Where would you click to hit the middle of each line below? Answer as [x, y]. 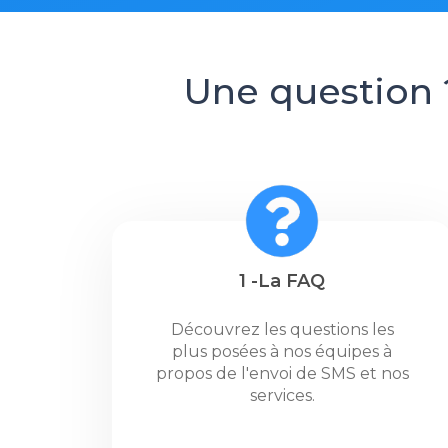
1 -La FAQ [282, 281]
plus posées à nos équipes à [282, 351]
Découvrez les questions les [282, 329]
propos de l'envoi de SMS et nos [282, 373]
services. [282, 395]
